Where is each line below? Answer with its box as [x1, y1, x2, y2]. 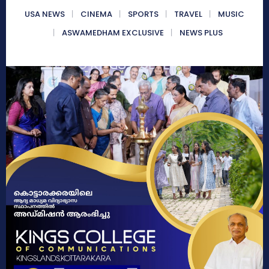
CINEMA [80, 8, 112, 20]
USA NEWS [25, 8, 65, 20]
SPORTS [128, 8, 159, 20]
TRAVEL [174, 8, 202, 20]
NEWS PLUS [180, 27, 223, 39]
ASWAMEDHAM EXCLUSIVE [62, 27, 164, 39]
